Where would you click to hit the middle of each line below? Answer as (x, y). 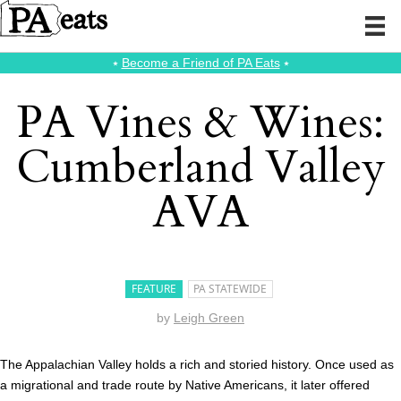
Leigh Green (209, 318)
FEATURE (154, 288)
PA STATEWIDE (230, 288)
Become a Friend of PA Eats (200, 63)
